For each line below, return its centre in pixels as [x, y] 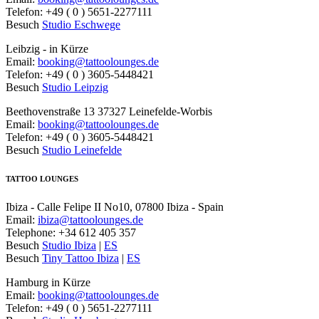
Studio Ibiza [69, 246]
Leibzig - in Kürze [47, 49]
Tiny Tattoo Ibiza [80, 258]
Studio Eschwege [81, 25]
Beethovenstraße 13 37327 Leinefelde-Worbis [109, 112]
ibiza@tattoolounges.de [90, 220]
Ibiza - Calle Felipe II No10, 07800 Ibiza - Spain [115, 207]
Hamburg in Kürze [48, 283]
